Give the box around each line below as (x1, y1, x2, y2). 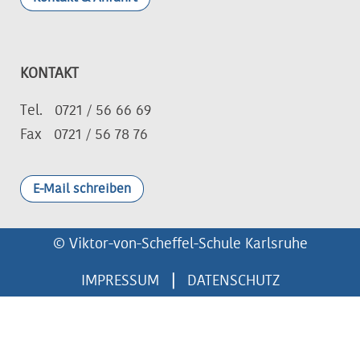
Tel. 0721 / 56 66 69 (20, 100, 152, 120)
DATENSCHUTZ (186, 271, 280, 291)
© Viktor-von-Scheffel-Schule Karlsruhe (52, 234, 308, 254)
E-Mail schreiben (33, 179, 132, 198)
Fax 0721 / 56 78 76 (20, 124, 149, 144)
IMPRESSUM (80, 271, 159, 291)
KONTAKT (20, 63, 80, 83)
